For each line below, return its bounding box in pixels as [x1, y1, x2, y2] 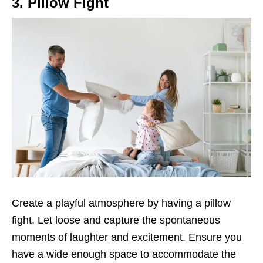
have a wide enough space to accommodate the [12, 248, 236, 260]
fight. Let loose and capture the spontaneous [12, 214, 220, 226]
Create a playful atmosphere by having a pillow [12, 197, 231, 209]
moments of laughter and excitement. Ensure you [12, 231, 242, 243]
